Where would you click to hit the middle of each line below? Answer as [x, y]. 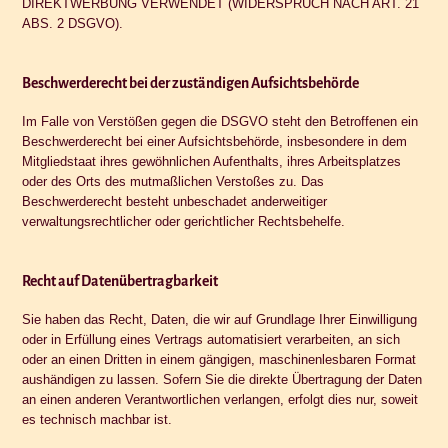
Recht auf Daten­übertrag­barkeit [120, 280]
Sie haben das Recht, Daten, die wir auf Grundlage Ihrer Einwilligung [220, 319]
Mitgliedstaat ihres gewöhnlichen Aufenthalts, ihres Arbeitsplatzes [212, 161]
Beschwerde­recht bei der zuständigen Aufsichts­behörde [191, 82]
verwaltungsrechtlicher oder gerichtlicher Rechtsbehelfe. [184, 221]
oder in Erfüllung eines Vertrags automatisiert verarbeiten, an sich [211, 339]
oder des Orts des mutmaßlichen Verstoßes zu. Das [173, 181]
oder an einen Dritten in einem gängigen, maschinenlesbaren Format [219, 359]
